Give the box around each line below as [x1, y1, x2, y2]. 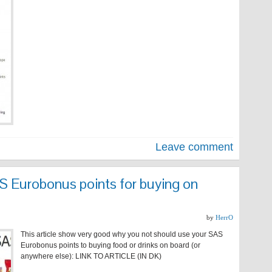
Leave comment [155, 141, 233, 153]
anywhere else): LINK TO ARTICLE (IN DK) [21, 252, 165, 260]
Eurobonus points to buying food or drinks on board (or [21, 241, 200, 250]
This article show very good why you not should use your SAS [21, 230, 223, 239]
